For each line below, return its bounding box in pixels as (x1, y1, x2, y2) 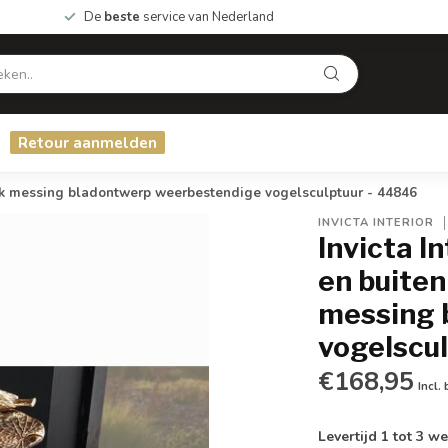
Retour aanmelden (18, 132, 157, 153)
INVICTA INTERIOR (318, 215, 435, 230)
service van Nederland (140, 8, 274, 26)
